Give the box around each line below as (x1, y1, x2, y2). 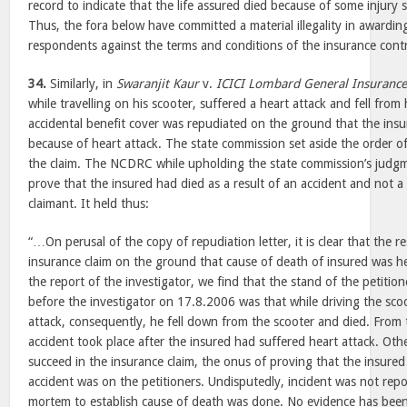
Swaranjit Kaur (116, 76, 200, 91)
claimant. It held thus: (28, 196, 150, 211)
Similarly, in (46, 76, 117, 91)
